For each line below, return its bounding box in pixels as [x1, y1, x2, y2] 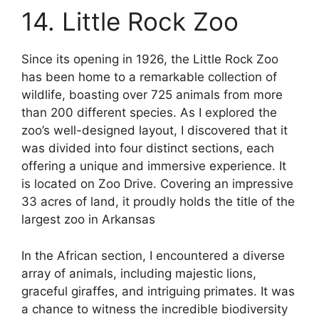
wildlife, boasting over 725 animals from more [21, 88, 283, 103]
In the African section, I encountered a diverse [21, 248, 285, 263]
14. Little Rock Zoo [21, 6, 239, 37]
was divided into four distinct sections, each [21, 141, 274, 156]
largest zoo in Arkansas [21, 212, 155, 227]
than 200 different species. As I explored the [21, 105, 277, 120]
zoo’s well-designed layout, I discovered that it [21, 123, 288, 138]
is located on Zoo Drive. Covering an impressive [21, 177, 293, 192]
